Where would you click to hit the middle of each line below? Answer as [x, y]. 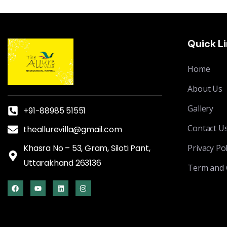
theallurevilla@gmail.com [73, 130]
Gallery [200, 109]
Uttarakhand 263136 [62, 163]
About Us [205, 89]
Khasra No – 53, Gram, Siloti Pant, [87, 148]
